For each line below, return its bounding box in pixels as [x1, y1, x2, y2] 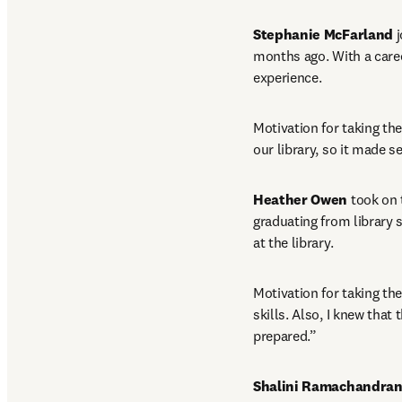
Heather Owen [253, 190, 348, 208]
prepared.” [253, 327, 317, 345]
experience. [253, 68, 322, 86]
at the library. [253, 233, 334, 251]
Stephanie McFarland [253, 25, 393, 43]
